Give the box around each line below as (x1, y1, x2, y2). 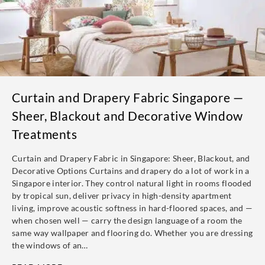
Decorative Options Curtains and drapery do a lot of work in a (12, 166, 250, 176)
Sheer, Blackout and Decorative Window (12, 108, 243, 123)
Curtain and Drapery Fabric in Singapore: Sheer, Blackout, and (12, 153, 250, 163)
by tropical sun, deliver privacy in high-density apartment (12, 190, 232, 201)
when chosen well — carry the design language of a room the (12, 215, 243, 225)
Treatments (12, 127, 77, 141)
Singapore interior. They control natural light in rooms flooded (12, 178, 252, 188)
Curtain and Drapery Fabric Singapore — (12, 90, 244, 105)
